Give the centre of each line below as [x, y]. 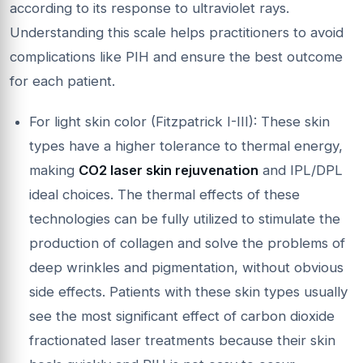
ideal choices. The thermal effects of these [164, 194]
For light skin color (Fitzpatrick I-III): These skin [179, 121]
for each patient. [62, 81]
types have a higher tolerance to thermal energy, [186, 145]
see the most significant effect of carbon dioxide [182, 316]
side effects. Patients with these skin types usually [188, 291]
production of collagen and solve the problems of [187, 243]
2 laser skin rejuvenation [179, 170]
